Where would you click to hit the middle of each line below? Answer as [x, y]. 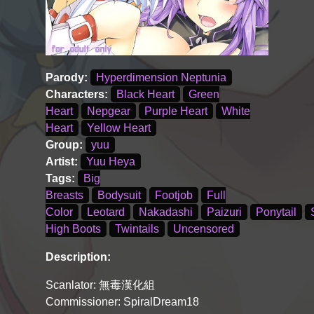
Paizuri [224, 212]
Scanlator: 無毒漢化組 [100, 285]
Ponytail [276, 212]
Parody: [68, 78]
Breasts [64, 196]
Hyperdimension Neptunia [161, 78]
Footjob [174, 196]
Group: [66, 145]
